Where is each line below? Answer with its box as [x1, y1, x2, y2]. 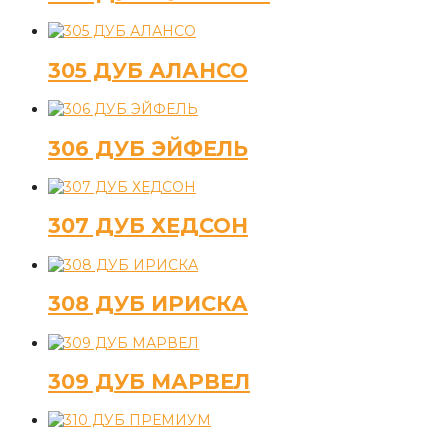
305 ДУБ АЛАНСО [48, 57, 248, 83]
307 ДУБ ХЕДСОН [48, 213, 248, 239]
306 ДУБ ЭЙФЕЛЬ [48, 135, 248, 161]
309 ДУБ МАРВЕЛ [48, 369, 250, 395]
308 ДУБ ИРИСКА [48, 291, 248, 317]
